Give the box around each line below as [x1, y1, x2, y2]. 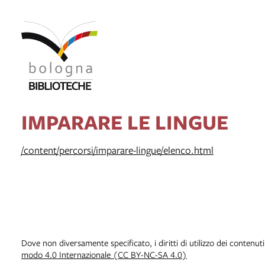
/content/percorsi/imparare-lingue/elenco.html [21, 143, 214, 157]
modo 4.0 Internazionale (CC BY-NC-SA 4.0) [21, 248, 187, 260]
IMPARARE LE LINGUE [21, 107, 228, 135]
